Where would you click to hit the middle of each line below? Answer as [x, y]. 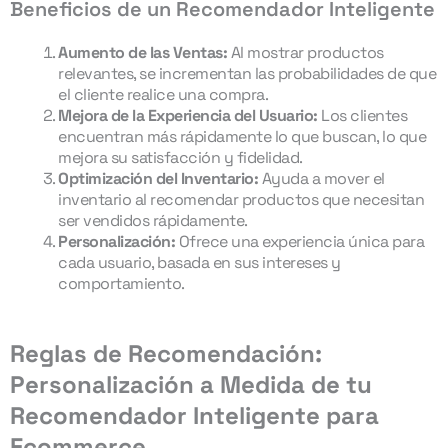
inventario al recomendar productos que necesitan [241, 199]
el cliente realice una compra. [163, 94]
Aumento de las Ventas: [142, 52]
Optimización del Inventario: [158, 178]
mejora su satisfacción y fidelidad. [180, 157]
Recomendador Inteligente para [194, 415]
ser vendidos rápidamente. [153, 220]
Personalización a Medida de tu [191, 384]
